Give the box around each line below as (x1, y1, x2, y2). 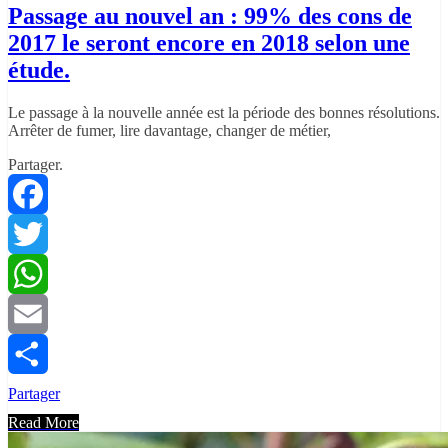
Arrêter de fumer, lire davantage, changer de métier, (8, 122, 331, 140)
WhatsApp (8, 305, 76, 323)
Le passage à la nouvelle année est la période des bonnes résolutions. (8, 104, 440, 122)
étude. (8, 57, 70, 84)
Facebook (8, 225, 70, 243)
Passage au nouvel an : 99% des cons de (8, 3, 412, 30)
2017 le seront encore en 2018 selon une (8, 30, 410, 57)
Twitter (8, 265, 53, 283)
